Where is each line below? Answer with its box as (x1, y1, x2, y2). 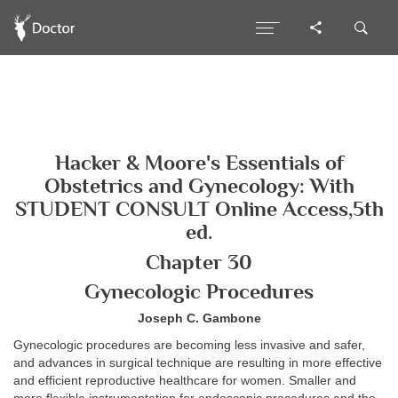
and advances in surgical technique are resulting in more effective (13, 356, 382, 370)
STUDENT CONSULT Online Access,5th (14, 197, 384, 220)
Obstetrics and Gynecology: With (44, 174, 354, 197)
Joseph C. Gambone (137, 311, 261, 325)
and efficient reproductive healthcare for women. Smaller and (13, 374, 356, 387)
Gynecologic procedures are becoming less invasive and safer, (13, 338, 365, 352)
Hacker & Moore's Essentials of (54, 151, 344, 174)
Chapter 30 (146, 250, 252, 274)
